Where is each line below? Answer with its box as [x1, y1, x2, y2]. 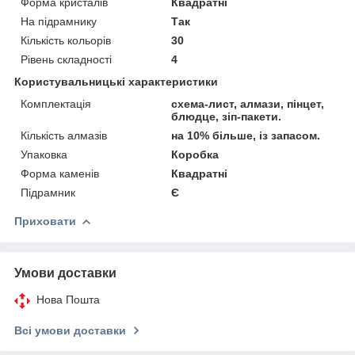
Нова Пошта [36, 292, 100, 306]
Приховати [14, 214, 76, 227]
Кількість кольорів [21, 33, 111, 47]
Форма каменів [21, 166, 99, 180]
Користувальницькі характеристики [14, 74, 218, 88]
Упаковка [21, 147, 67, 161]
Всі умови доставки [14, 323, 126, 337]
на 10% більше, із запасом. [171, 128, 321, 142]
